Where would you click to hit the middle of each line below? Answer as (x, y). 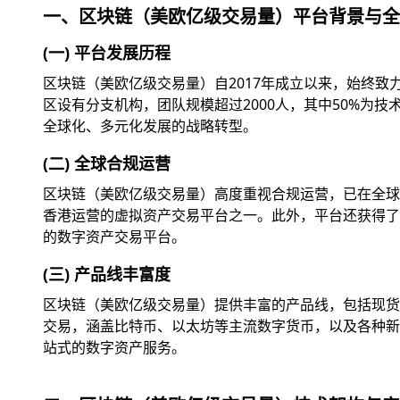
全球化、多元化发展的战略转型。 (150, 125)
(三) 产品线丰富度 (107, 274)
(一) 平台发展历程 (107, 52)
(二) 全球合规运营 (107, 163)
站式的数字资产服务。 (114, 347)
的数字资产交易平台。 (114, 236)
